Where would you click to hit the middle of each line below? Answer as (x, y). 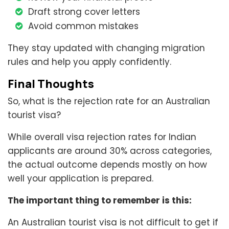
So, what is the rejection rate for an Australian (109, 101)
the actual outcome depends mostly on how (107, 165)
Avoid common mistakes (83, 26)
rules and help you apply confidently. (89, 62)
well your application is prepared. (81, 179)
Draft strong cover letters (84, 12)
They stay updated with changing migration (106, 48)
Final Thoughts (51, 84)
